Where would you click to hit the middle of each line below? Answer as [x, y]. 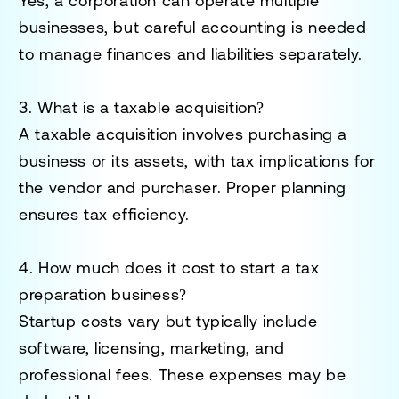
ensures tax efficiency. [105, 214]
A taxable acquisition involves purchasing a [183, 134]
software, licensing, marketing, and [152, 347]
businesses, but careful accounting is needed [193, 27]
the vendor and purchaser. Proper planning [183, 187]
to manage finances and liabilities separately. [191, 53]
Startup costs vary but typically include [168, 321]
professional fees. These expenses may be [183, 374]
